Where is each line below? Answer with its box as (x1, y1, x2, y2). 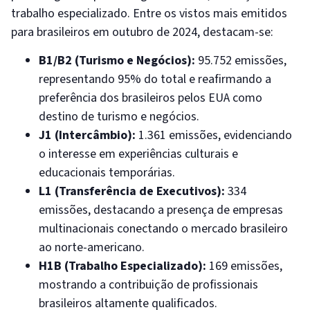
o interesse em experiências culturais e (39, 145, 238, 163)
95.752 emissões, (195, 51, 286, 69)
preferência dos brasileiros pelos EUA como (39, 89, 262, 107)
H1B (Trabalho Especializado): (39, 257, 206, 275)
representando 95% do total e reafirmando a (39, 70, 271, 88)
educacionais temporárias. (39, 163, 175, 181)
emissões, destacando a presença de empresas (39, 201, 283, 219)
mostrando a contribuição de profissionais (39, 275, 258, 293)
